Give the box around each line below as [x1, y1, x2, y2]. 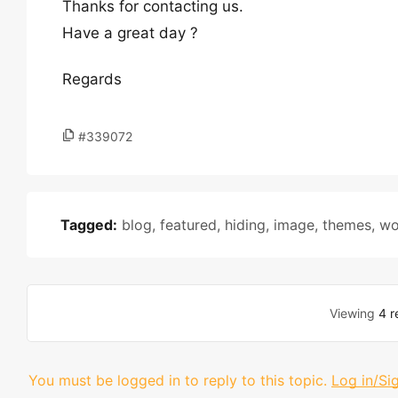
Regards [62, 70, 122, 88]
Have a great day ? [62, 24, 198, 42]
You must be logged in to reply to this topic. [28, 371, 327, 389]
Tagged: [60, 216, 117, 234]
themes [322, 216, 371, 234]
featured [160, 216, 217, 234]
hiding [225, 216, 266, 234]
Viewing [330, 306, 379, 321]
